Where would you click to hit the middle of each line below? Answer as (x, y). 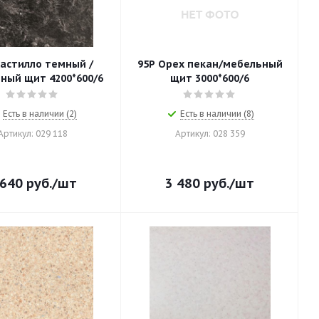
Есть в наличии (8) (217, 114)
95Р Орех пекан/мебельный (210, 64)
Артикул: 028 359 (210, 134)
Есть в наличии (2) (40, 114)
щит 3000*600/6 (210, 78)
